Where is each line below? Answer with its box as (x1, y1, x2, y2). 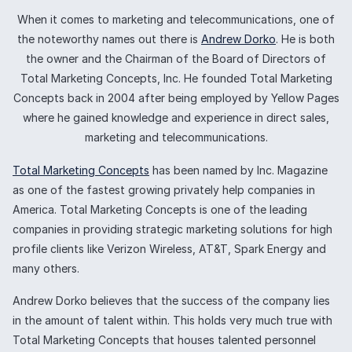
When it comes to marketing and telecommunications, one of (17, 12, 335, 26)
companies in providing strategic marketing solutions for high (13, 222, 332, 236)
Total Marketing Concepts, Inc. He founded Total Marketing (20, 71, 332, 85)
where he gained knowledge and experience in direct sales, (23, 110, 329, 124)
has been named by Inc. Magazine (149, 163, 328, 177)
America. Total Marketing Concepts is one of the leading (13, 202, 307, 216)
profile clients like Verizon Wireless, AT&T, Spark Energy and (13, 241, 326, 255)
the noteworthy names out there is (17, 31, 201, 46)
